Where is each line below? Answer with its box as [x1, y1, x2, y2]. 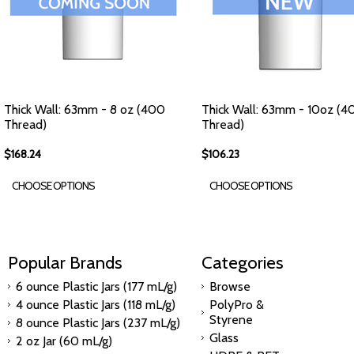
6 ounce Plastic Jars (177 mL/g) [16, 279, 177, 294]
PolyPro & [209, 297, 264, 312]
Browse [209, 279, 250, 294]
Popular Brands [8, 251, 122, 273]
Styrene [209, 312, 253, 327]
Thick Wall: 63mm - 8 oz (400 [4, 102, 165, 117]
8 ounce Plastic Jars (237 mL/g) [16, 315, 180, 330]
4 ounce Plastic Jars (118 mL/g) [16, 297, 175, 312]
